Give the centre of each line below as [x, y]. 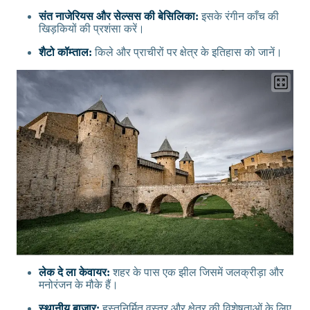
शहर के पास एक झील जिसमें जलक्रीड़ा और [198, 272]
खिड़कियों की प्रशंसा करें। [92, 29]
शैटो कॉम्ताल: [67, 53]
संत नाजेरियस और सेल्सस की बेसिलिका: [120, 17]
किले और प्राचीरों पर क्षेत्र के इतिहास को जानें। [189, 53]
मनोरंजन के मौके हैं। [79, 284]
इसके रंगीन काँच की [240, 17]
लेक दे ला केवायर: [76, 272]
